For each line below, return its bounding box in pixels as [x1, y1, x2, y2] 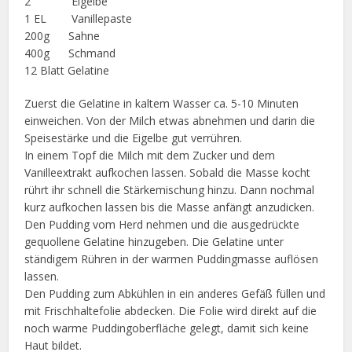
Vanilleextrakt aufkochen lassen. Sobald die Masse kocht [24, 164, 311, 180]
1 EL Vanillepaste [24, 10, 133, 26]
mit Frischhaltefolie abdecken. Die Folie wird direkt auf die [24, 302, 317, 318]
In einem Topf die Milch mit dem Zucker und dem [24, 147, 276, 163]
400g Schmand [24, 45, 116, 60]
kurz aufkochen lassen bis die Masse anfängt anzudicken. [24, 199, 315, 214]
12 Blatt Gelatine [24, 62, 110, 78]
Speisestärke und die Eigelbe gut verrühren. [24, 130, 243, 145]
